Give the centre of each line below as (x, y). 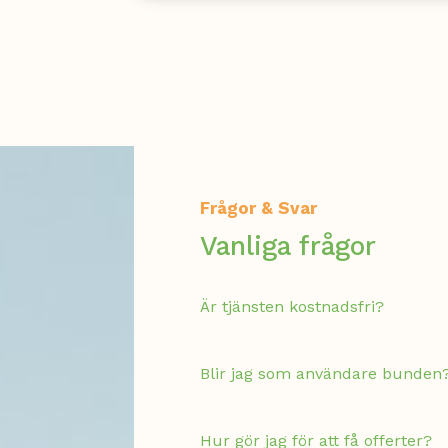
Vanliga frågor (288, 245)
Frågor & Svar (259, 207)
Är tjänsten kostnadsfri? (292, 306)
